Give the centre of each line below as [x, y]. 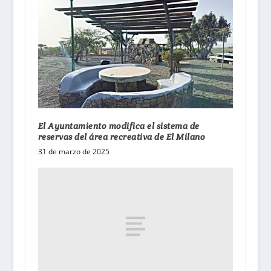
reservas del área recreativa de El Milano [122, 136]
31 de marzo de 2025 [73, 151]
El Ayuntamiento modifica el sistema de [119, 126]
